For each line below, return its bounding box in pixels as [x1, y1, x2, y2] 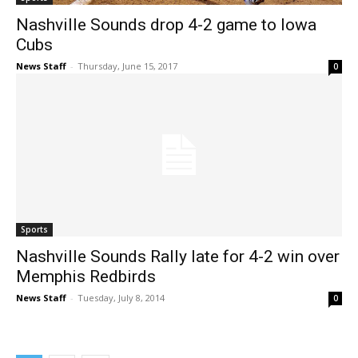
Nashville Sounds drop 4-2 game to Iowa [16, 15, 316, 35]
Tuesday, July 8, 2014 [78, 292, 165, 304]
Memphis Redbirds [16, 267, 156, 287]
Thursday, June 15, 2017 [78, 60, 177, 73]
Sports [21, 224, 48, 236]
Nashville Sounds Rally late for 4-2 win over [16, 247, 340, 267]
